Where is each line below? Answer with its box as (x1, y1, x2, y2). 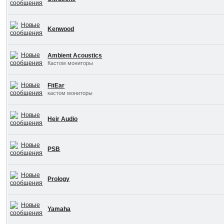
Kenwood (47, 25, 74, 32)
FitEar (47, 81, 65, 89)
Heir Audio (47, 115, 78, 122)
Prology (47, 175, 70, 182)
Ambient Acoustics (47, 51, 102, 59)
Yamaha (47, 205, 71, 212)
